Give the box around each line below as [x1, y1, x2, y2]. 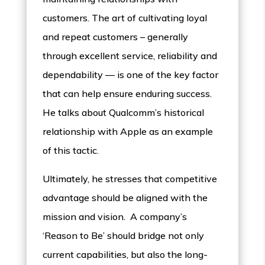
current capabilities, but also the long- [43, 248, 208, 261]
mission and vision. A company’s [43, 211, 188, 223]
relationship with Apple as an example [43, 125, 214, 138]
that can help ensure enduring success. [43, 88, 212, 100]
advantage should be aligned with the [43, 192, 208, 204]
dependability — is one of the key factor [43, 69, 219, 81]
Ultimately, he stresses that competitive [43, 173, 218, 185]
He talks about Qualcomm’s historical [43, 106, 205, 119]
